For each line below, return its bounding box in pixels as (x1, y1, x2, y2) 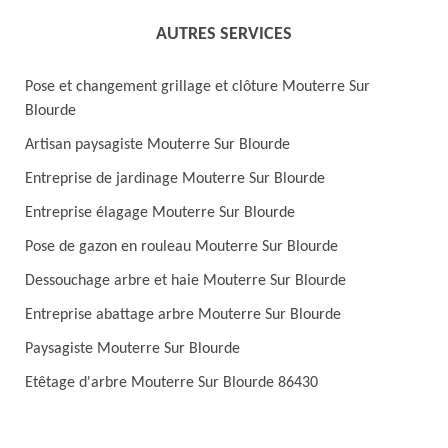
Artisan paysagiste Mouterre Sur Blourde (25, 137, 290, 153)
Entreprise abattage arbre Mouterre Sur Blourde (25, 307, 341, 323)
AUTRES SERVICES (156, 25, 292, 44)
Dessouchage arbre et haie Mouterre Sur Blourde (25, 273, 346, 289)
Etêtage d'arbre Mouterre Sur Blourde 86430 (25, 375, 318, 391)
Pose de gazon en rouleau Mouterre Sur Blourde (25, 239, 338, 255)
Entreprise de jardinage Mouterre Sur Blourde (25, 171, 325, 187)
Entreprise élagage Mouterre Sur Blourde (25, 205, 295, 221)
